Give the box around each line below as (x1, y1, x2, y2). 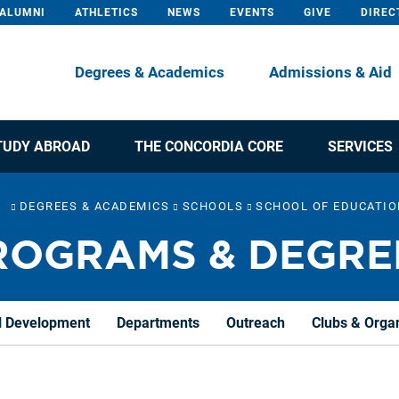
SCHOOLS (182, 199, 244, 214)
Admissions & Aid (269, 63, 392, 82)
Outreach (226, 313, 285, 331)
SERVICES (327, 138, 393, 156)
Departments (117, 313, 199, 331)
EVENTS (230, 6, 274, 19)
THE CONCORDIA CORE (134, 138, 283, 156)
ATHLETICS (75, 6, 138, 19)
